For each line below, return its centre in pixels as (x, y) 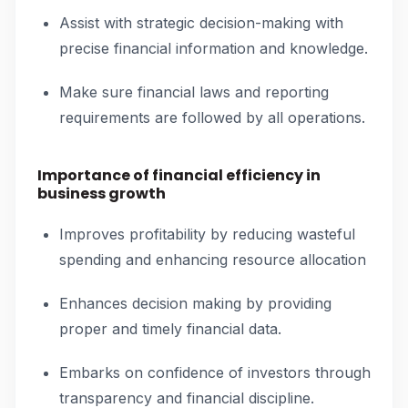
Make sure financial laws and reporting (194, 92)
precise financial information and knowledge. (214, 48)
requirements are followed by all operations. (212, 117)
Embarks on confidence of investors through (215, 372)
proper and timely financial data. (170, 329)
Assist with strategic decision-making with (201, 23)
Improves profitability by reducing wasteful (207, 234)
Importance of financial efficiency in (179, 175)
